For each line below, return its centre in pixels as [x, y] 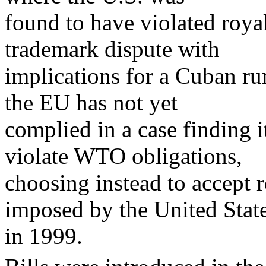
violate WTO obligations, [123, 156]
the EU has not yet [91, 103]
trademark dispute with [112, 49]
